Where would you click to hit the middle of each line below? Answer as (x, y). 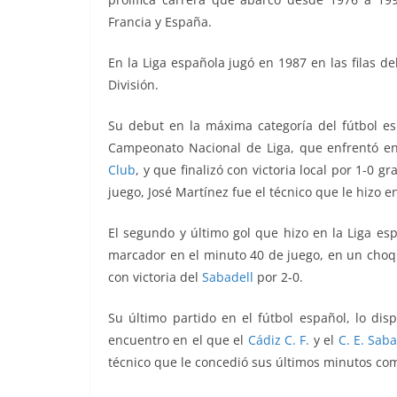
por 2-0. (278, 277)
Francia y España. (160, 22)
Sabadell (228, 277)
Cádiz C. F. (279, 340)
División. (133, 85)
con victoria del (155, 277)
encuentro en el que (171, 340)
